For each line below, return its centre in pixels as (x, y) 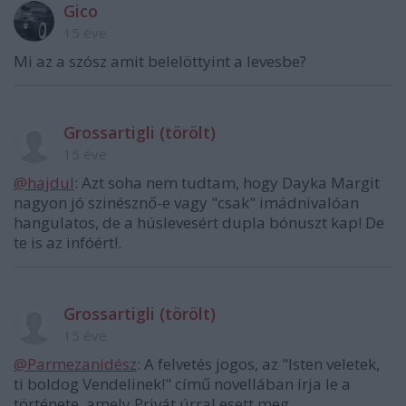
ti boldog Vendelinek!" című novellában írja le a (182, 383)
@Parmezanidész (75, 363)
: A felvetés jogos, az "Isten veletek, (258, 363)
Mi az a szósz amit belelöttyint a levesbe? (160, 61)
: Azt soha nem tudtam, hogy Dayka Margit (227, 182)
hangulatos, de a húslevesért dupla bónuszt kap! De (199, 222)
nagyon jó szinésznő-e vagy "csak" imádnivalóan (186, 202)
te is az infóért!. (68, 242)
